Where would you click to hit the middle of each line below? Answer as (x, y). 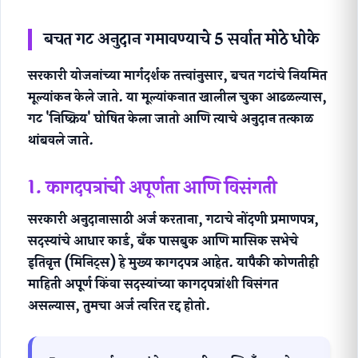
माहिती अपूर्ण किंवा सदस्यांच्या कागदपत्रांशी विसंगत (153, 284)
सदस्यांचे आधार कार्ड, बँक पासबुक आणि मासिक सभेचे (163, 241)
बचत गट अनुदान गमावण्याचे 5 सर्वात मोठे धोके (182, 40)
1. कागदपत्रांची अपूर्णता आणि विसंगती (152, 188)
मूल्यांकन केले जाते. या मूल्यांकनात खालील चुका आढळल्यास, (177, 97)
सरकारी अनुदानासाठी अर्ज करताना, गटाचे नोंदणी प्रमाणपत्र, (173, 220)
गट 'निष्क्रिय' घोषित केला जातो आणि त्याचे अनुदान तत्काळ (171, 119)
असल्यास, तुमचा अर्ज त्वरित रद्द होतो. (119, 306)
